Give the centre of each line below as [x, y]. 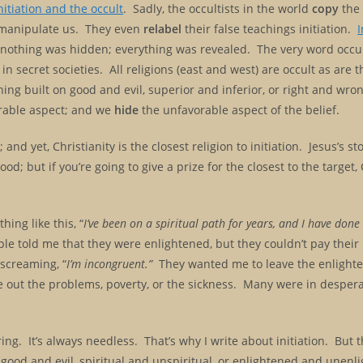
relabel [163, 28]
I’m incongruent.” [110, 263]
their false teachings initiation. [270, 28]
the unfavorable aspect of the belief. [239, 109]
